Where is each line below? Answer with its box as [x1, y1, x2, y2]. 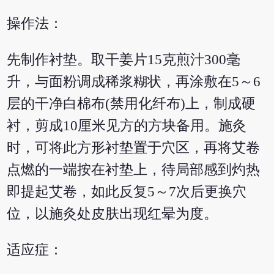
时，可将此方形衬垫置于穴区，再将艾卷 [7, 140, 261, 156]
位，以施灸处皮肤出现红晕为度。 [7, 206, 218, 222]
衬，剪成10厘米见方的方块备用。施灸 [7, 118, 247, 134]
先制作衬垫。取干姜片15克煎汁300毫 [7, 52, 241, 68]
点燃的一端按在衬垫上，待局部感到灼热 [7, 162, 261, 178]
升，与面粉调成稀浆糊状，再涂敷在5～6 [7, 74, 261, 90]
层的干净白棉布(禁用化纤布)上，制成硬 [7, 96, 256, 112]
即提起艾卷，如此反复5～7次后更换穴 [7, 184, 247, 200]
